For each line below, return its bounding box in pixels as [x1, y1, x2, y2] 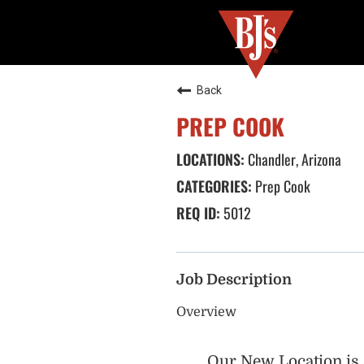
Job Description [176, 271, 292, 288]
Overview [176, 305, 236, 319]
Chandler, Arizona [245, 149, 341, 170]
